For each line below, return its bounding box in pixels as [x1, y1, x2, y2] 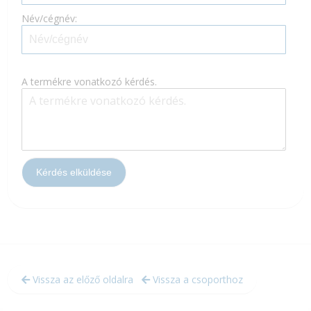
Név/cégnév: [22, 12, 77, 25]
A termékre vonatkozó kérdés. [22, 75, 157, 88]
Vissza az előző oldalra [30, 273, 133, 286]
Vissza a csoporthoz [150, 273, 243, 286]
